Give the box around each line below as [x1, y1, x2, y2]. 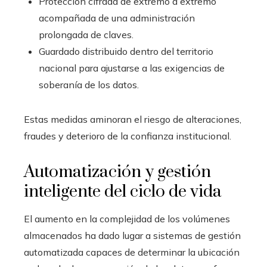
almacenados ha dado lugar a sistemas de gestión [24, 229, 241, 242]
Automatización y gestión [24, 162, 211, 183]
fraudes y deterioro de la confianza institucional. [24, 130, 231, 142]
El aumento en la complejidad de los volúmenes [24, 213, 230, 225]
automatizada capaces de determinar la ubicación [24, 246, 240, 259]
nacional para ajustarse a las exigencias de [39, 62, 225, 74]
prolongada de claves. [39, 29, 133, 41]
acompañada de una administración [39, 12, 195, 24]
